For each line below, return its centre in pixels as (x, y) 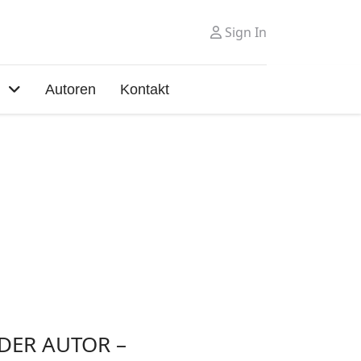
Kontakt (144, 89)
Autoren (70, 89)
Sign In (246, 32)
